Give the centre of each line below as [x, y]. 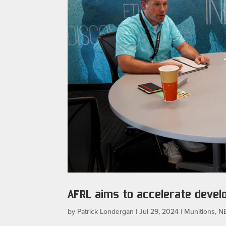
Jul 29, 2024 [159, 211]
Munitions [200, 211]
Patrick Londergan [106, 211]
